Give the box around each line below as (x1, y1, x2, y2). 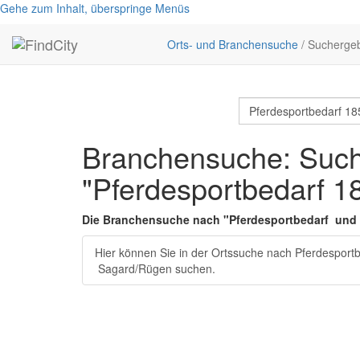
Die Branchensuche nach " (82, 211, 229, 227)
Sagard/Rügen (98, 260, 172, 276)
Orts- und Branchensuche (167, 36, 298, 52)
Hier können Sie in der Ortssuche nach (95, 244, 295, 260)
